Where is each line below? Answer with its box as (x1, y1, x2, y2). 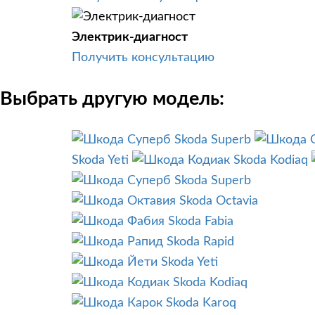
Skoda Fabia (168, 215, 233, 229)
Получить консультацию (72, 51, 214, 64)
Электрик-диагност (72, 30, 188, 44)
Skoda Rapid (167, 236, 234, 249)
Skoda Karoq (166, 297, 236, 310)
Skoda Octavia (179, 195, 258, 208)
